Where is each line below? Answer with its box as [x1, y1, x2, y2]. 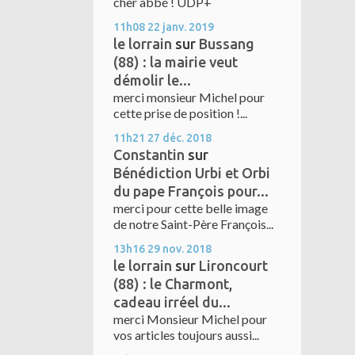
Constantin [113, 147, 185, 163]
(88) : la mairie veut [113, 54, 238, 71]
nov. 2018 [162, 242, 212, 256]
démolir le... [113, 72, 191, 89]
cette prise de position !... [113, 105, 247, 121]
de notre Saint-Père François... [113, 216, 273, 232]
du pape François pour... [113, 183, 269, 200]
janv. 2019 [162, 21, 214, 34]
